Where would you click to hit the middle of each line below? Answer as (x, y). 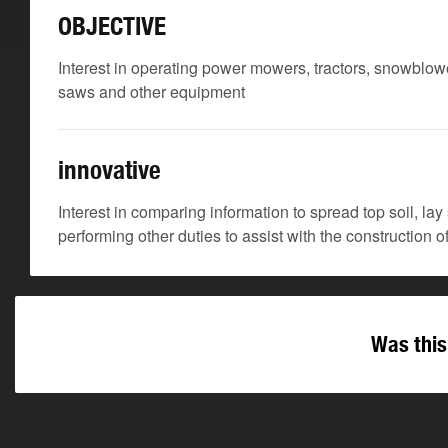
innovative (109, 170)
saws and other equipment (151, 91)
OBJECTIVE (112, 26)
